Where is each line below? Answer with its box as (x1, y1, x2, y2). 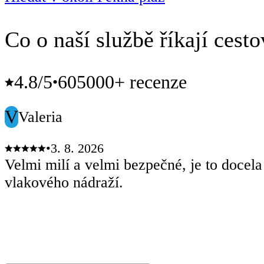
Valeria (18, 108, 62, 126)
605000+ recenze (58, 71, 187, 93)
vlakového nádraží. (5, 174, 123, 192)
